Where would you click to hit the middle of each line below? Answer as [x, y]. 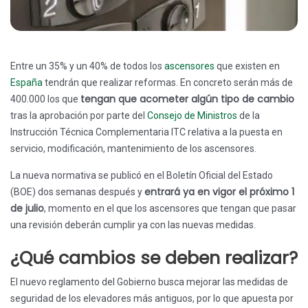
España [26, 82]
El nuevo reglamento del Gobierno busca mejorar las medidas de [149, 282]
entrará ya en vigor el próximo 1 [219, 192]
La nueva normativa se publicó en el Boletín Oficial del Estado [142, 175]
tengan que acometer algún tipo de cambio [187, 99]
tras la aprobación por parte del [79, 115]
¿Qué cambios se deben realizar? [154, 258]
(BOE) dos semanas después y [77, 192]
